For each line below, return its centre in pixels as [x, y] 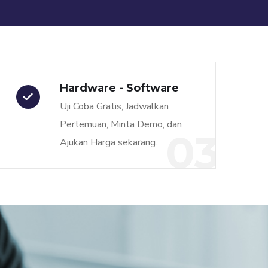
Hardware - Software [119, 88]
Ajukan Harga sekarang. [108, 142]
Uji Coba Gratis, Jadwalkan [114, 106]
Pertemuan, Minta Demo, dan [121, 124]
